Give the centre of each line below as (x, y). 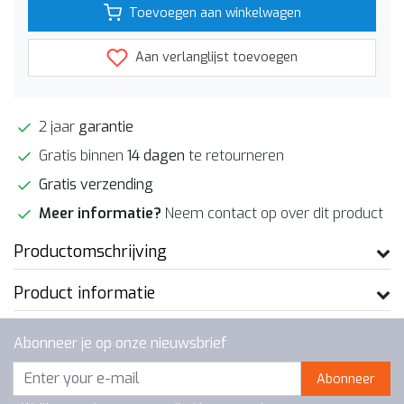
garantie (106, 127)
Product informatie (84, 294)
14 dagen (156, 156)
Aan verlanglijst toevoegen (215, 58)
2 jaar (57, 127)
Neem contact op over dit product (274, 214)
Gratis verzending (96, 185)
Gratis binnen (81, 156)
